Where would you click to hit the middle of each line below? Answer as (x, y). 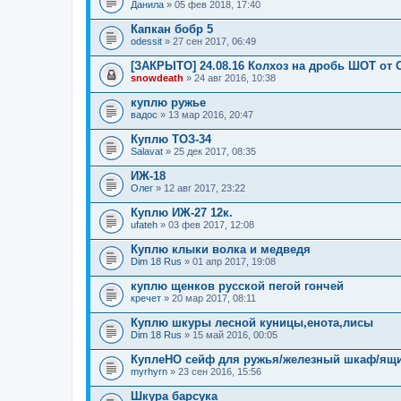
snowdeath (157, 78)
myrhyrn (149, 371)
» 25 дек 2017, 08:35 (209, 151)
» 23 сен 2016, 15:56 (214, 371)
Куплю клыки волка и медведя (221, 249)
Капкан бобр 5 (172, 29)
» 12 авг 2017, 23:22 (199, 188)
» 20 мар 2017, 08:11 (209, 298)
